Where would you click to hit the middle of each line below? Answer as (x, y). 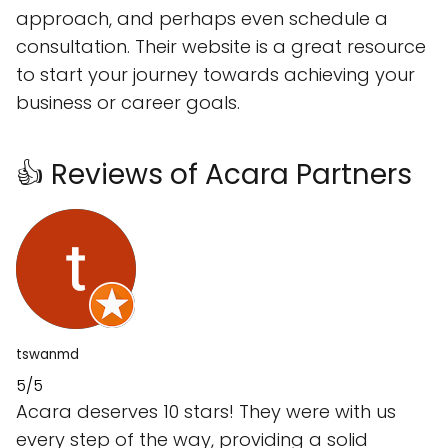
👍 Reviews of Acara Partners (214, 175)
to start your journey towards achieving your (215, 75)
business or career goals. (128, 103)
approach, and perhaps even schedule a (202, 19)
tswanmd (47, 355)
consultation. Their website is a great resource (221, 47)
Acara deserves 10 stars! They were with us (206, 412)
